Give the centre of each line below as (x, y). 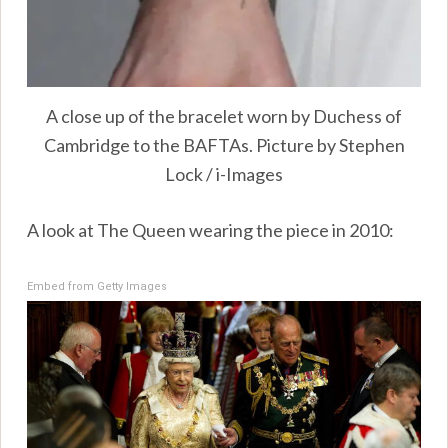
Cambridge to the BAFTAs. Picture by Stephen (224, 144)
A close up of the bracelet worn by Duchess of (224, 115)
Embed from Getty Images (97, 286)
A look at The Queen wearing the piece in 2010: (211, 229)
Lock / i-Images (224, 173)
